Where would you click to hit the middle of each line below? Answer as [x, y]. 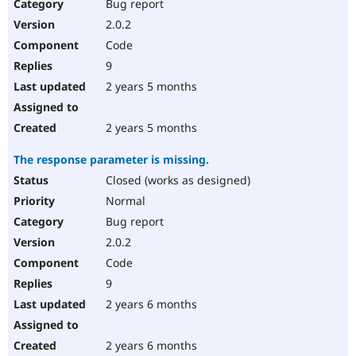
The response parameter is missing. [111, 160]
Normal [124, 201]
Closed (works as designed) [176, 180]
